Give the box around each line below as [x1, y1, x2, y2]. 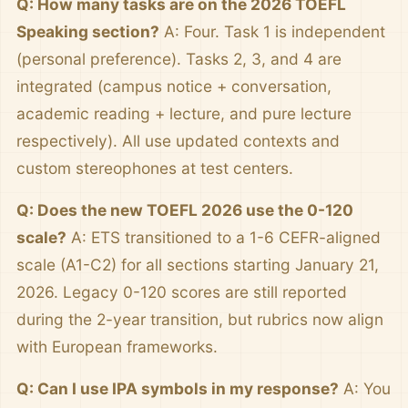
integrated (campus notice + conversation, [16, 76, 331, 96]
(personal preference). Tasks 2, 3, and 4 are [16, 49, 342, 68]
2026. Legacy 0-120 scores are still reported [16, 282, 347, 301]
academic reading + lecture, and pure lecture [16, 104, 352, 123]
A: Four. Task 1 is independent [159, 22, 385, 41]
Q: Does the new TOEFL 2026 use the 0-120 [16, 200, 353, 219]
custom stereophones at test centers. [16, 158, 293, 178]
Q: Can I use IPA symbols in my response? [16, 379, 339, 398]
